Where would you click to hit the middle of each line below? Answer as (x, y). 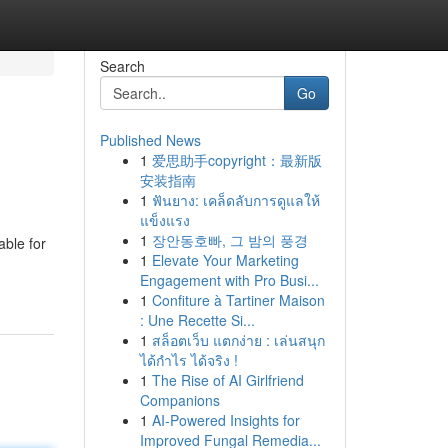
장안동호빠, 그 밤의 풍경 (229, 240)
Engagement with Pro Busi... (229, 280)
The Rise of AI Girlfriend (227, 380)
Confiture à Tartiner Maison (238, 300)
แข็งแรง (164, 220)
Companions (179, 400)
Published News (150, 140)
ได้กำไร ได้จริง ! (188, 360)
